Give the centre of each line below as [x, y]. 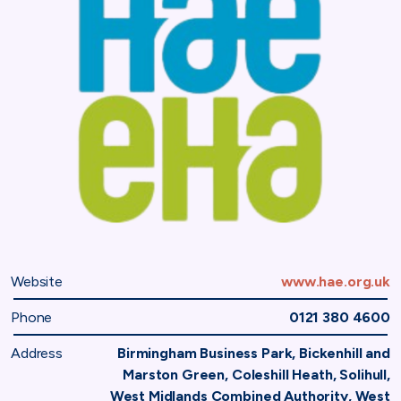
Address [37, 353]
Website [37, 281]
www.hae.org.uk [336, 281]
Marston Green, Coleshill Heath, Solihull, [256, 374]
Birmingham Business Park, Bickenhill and [253, 353]
